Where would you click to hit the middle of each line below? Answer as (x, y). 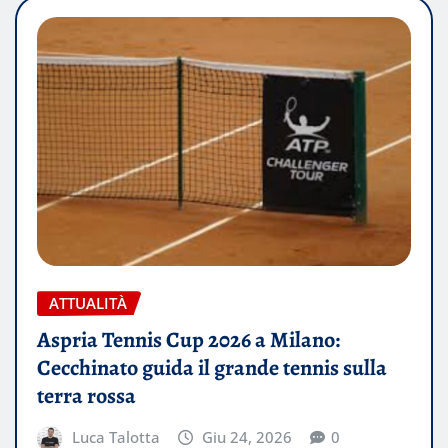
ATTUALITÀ (88, 303)
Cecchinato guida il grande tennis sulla (212, 367)
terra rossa (86, 395)
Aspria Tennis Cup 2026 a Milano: (188, 339)
